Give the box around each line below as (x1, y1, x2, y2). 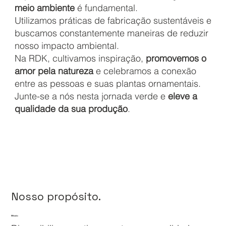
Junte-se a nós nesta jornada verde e (14, 90, 168, 102)
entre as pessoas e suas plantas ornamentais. (14, 78, 201, 90)
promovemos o (145, 52, 206, 65)
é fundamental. (77, 2, 138, 14)
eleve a (167, 90, 197, 102)
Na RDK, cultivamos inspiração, (14, 52, 146, 65)
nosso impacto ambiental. (14, 40, 119, 52)
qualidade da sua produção (14, 103, 128, 115)
